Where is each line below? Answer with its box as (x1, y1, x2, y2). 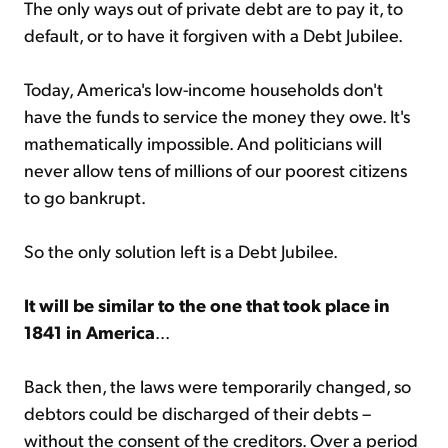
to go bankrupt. (24, 184, 146, 208)
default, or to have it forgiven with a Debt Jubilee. (24, 22, 403, 46)
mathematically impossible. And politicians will (24, 130, 382, 154)
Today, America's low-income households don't (24, 76, 383, 100)
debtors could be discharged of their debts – (24, 400, 371, 424)
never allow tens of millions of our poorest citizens (24, 157, 407, 181)
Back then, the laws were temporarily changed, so (24, 373, 411, 397)
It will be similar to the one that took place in (24, 292, 390, 316)
